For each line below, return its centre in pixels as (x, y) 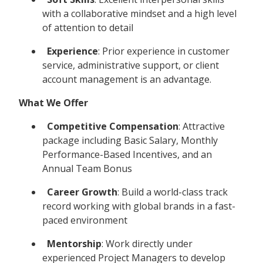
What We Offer (53, 102)
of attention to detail (88, 27)
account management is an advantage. (127, 79)
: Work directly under (147, 243)
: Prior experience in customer (164, 51)
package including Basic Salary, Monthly (130, 140)
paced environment (85, 220)
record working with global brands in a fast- (139, 206)
